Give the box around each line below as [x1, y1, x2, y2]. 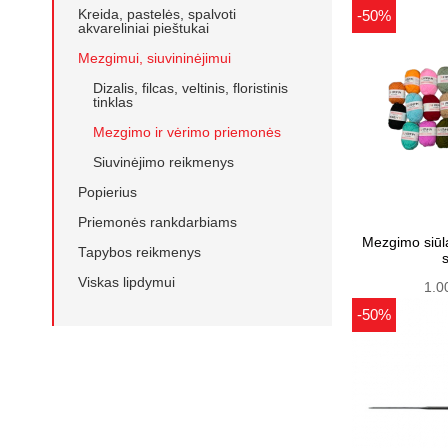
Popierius [78, 184, 137, 200]
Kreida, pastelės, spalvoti [78, 6, 236, 22]
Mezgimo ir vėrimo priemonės [93, 124, 281, 140]
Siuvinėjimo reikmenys [93, 154, 234, 170]
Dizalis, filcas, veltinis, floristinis [93, 80, 288, 96]
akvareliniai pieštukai [78, 20, 209, 36]
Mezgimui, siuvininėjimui [78, 50, 231, 66]
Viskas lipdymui [78, 274, 175, 290]
